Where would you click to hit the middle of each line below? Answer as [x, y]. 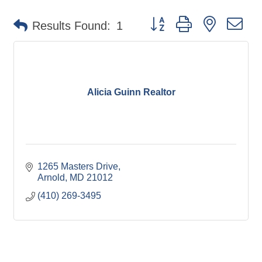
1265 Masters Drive [78, 166]
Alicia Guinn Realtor [131, 92]
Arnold [51, 177]
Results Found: [71, 25]
